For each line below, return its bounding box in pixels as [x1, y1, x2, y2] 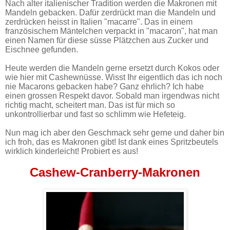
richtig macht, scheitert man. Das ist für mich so [5, 100, 175, 109]
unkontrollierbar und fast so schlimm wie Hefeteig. [5, 109, 188, 119]
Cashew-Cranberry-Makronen [30, 165, 200, 179]
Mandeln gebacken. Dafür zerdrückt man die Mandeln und [5, 8, 216, 17]
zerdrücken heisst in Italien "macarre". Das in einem [5, 17, 193, 26]
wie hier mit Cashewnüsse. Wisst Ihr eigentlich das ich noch [5, 72, 222, 82]
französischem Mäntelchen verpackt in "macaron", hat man [5, 26, 218, 35]
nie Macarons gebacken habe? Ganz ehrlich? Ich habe [5, 82, 204, 91]
